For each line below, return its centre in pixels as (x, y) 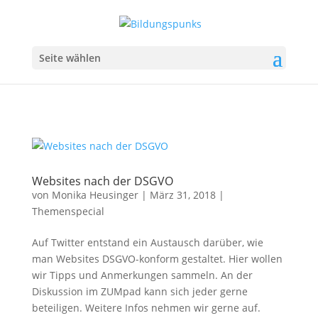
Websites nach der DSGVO (102, 181)
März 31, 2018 (182, 195)
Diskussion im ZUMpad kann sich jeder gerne (139, 291)
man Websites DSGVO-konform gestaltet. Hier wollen (157, 259)
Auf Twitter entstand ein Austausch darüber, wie (147, 242)
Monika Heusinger (95, 195)
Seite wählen (70, 57)
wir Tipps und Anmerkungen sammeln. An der (142, 275)
